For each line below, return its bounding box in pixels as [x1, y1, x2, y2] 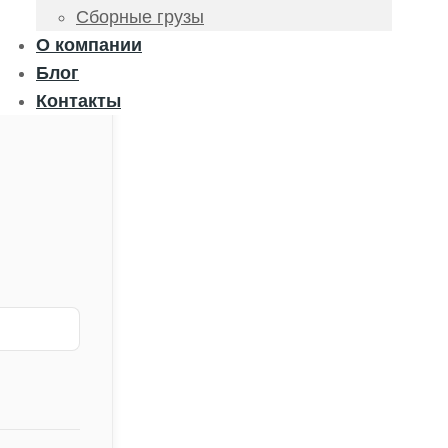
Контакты [36, 91, 121, 111]
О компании [36, 35, 142, 55]
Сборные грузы [76, 7, 204, 27]
